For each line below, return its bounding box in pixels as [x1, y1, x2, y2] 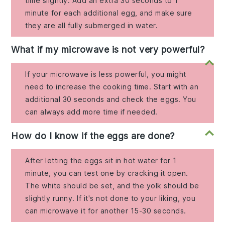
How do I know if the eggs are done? [11, 131, 175, 142]
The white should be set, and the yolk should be [25, 181, 199, 190]
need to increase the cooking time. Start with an [25, 82, 199, 91]
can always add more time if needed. [25, 107, 158, 117]
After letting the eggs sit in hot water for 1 [25, 156, 177, 165]
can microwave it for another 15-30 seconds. [25, 206, 186, 215]
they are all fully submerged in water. [25, 21, 158, 30]
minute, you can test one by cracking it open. [25, 169, 188, 178]
